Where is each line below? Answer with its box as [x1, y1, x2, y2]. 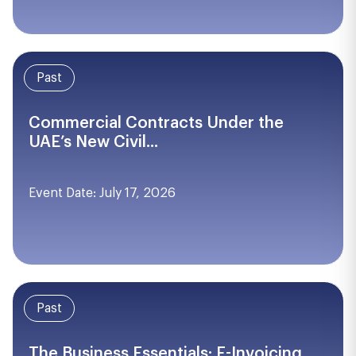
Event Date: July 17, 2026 [29, 187, 176, 199]
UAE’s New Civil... [29, 134, 158, 150]
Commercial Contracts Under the [29, 115, 284, 131]
